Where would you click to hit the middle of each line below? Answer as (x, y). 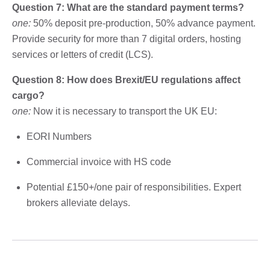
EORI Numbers (59, 136)
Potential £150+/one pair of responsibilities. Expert (134, 187)
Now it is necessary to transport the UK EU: (124, 111)
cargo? (28, 95)
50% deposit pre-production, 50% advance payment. (143, 23)
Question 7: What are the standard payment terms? (128, 7)
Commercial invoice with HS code (99, 162)
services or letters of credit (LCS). (83, 54)
